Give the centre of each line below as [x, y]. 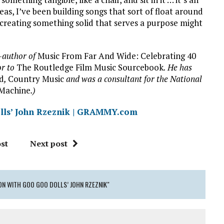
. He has [178, 67]
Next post [49, 143]
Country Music [36, 79]
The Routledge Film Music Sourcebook [90, 67]
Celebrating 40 [168, 56]
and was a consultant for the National [133, 79]
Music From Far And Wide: [88, 56]
